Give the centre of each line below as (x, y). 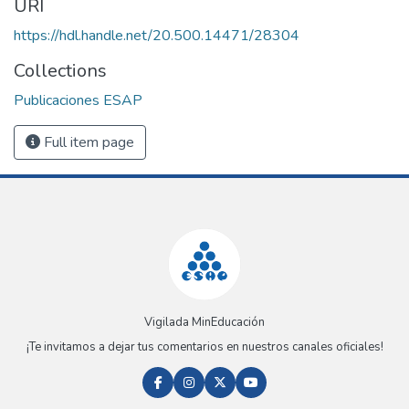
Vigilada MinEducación (204, 323)
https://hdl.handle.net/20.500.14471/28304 (157, 35)
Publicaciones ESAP (78, 100)
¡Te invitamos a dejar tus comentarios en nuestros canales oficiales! (204, 347)
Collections (60, 70)
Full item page (87, 142)
